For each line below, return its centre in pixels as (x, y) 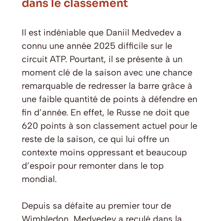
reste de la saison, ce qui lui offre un (95, 139)
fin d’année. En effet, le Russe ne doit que (106, 112)
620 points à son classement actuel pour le (110, 126)
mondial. (39, 179)
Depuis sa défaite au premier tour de (96, 205)
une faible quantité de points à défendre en (110, 99)
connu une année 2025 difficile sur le (97, 46)
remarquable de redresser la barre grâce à (107, 86)
